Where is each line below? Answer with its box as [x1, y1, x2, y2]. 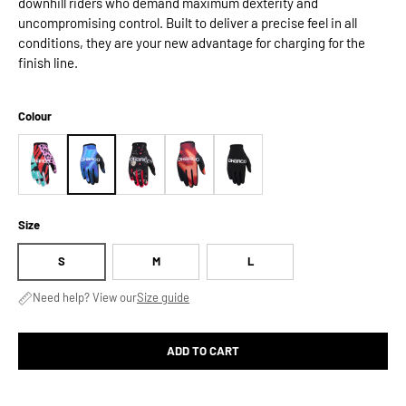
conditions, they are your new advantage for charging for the [18, 34, 365, 52]
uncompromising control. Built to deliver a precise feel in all [18, 14, 357, 32]
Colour [18, 109, 52, 124]
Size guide [137, 290, 189, 305]
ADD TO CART [167, 343, 239, 358]
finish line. [18, 54, 78, 72]
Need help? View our [33, 290, 137, 305]
